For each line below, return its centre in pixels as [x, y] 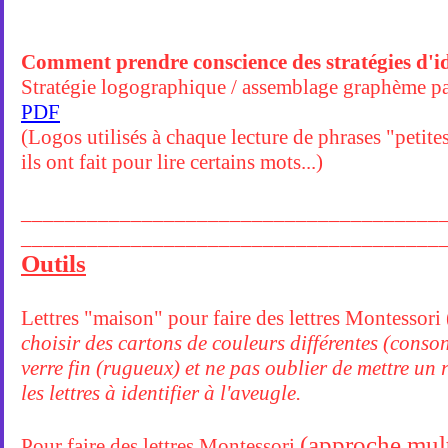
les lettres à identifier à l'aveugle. [161, 393]
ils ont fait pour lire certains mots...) [172, 162]
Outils [53, 263]
